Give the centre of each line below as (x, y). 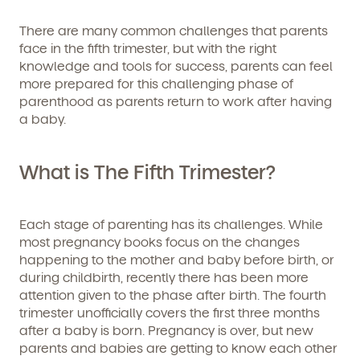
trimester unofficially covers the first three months (170, 313)
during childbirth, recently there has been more (164, 277)
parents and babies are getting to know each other (178, 348)
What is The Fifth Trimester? (147, 172)
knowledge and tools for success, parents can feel (176, 66)
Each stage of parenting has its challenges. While (171, 224)
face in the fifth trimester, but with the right (148, 48)
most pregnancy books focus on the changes (160, 242)
